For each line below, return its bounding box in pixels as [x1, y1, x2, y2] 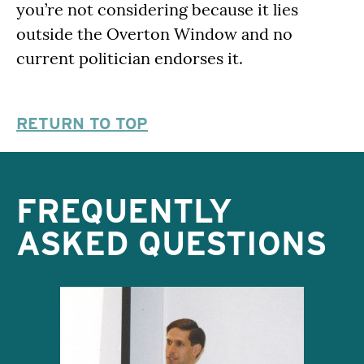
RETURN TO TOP [16, 113, 148, 133]
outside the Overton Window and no [16, 23, 292, 44]
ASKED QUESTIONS [16, 223, 327, 263]
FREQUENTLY [16, 191, 232, 231]
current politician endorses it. [16, 47, 243, 68]
